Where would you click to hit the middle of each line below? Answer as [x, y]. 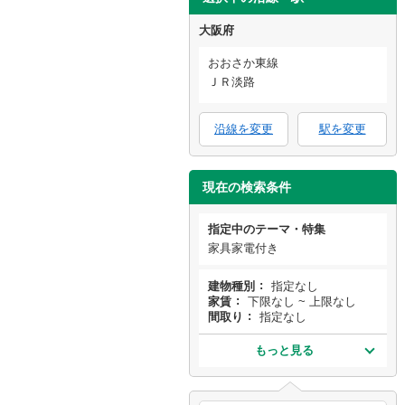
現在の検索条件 [247, 187]
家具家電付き [243, 248]
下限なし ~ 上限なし [302, 301]
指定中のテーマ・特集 [267, 229]
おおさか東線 [243, 63]
